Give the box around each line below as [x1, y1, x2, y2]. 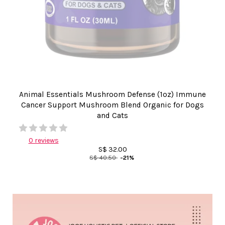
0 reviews [28, 136, 59, 145]
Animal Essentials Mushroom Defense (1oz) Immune [19, 90, 206, 99]
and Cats [97, 111, 128, 120]
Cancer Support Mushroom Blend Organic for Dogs [21, 100, 204, 109]
